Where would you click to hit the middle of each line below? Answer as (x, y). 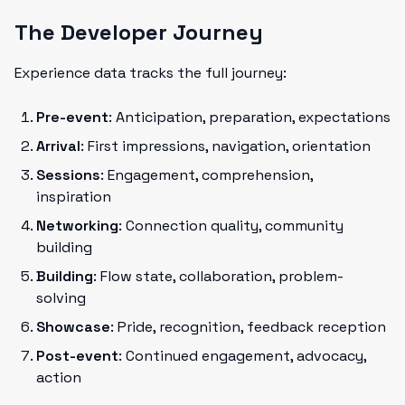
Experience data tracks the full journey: (151, 73)
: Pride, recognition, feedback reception (248, 327)
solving (61, 298)
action (59, 377)
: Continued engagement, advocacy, (242, 356)
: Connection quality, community (231, 226)
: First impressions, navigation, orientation (226, 146)
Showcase (73, 327)
